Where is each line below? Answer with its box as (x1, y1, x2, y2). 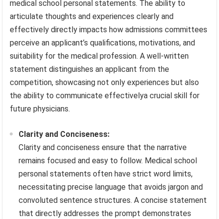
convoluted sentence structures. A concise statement (19, 195, 207, 205)
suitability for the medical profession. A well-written (10, 51, 189, 61)
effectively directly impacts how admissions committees (10, 24, 208, 34)
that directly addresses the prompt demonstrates (19, 208, 192, 218)
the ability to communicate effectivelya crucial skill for (10, 90, 200, 100)
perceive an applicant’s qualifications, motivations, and (10, 38, 196, 47)
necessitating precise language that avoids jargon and (19, 182, 203, 192)
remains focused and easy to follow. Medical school (19, 155, 197, 165)
